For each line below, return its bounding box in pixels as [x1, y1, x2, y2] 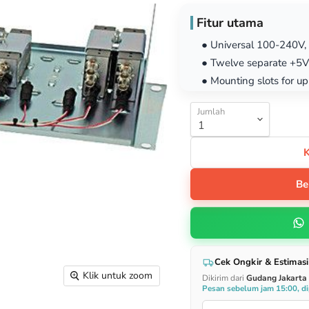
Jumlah [197, 106, 225, 118]
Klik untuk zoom [83, 269, 153, 283]
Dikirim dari [201, 272, 246, 283]
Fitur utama [196, 14, 263, 31]
